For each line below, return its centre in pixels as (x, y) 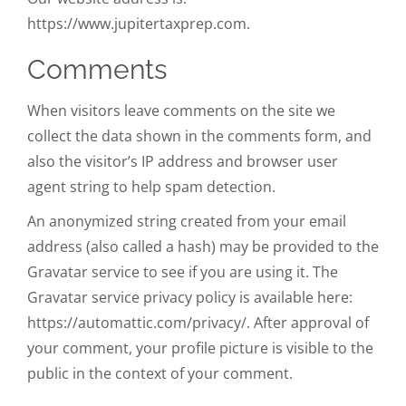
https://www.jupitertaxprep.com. (139, 23)
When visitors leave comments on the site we (181, 110)
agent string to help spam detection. (151, 186)
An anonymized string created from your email (187, 221)
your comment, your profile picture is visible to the (200, 348)
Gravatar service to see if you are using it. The (183, 271)
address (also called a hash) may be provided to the (203, 246)
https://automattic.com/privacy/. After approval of (198, 322)
